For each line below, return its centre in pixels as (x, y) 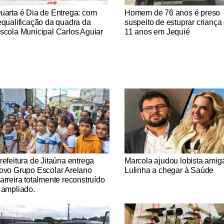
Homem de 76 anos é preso (172, 13)
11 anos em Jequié (157, 32)
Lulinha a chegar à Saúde (169, 170)
